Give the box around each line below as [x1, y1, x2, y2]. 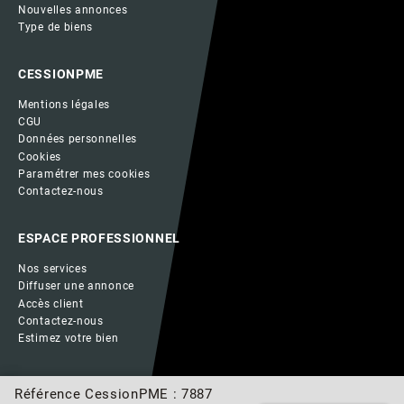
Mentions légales [18, 98, 111, 112]
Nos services [18, 262, 87, 276]
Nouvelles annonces [18, 3, 128, 16]
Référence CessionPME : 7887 [14, 386, 213, 402]
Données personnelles [18, 133, 137, 146]
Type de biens [18, 20, 94, 33]
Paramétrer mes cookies [18, 167, 151, 180]
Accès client [18, 297, 84, 310]
